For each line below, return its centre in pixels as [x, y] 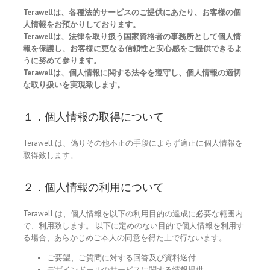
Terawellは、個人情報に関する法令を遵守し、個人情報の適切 [132, 72]
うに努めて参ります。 [62, 60]
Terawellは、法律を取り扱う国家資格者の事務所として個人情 [132, 36]
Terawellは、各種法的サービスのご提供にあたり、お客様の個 [132, 12]
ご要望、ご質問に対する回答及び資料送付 [121, 257]
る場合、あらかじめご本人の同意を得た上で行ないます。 [125, 237]
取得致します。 [50, 155]
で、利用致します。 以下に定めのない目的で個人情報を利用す [133, 225]
